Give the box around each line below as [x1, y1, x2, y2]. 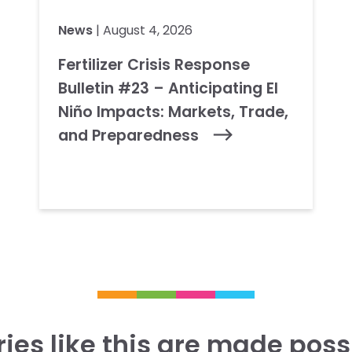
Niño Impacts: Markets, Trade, [58, 101, 289, 123]
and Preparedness [58, 125, 203, 146]
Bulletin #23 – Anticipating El [58, 78, 279, 99]
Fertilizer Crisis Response [58, 54, 251, 75]
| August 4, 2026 [93, 21, 193, 39]
